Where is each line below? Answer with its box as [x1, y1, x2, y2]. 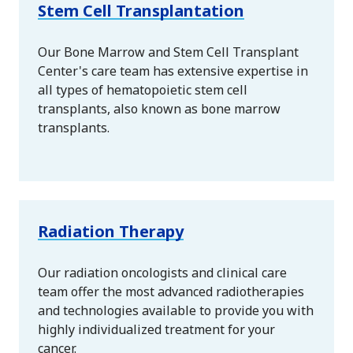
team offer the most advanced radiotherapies [38, 282, 304, 300]
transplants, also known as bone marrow [38, 99, 281, 117]
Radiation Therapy [38, 220, 184, 242]
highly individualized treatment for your [38, 320, 275, 338]
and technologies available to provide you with [38, 301, 314, 319]
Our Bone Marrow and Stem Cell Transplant [38, 43, 299, 61]
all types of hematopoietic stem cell [38, 80, 247, 98]
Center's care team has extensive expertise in [38, 61, 308, 80]
